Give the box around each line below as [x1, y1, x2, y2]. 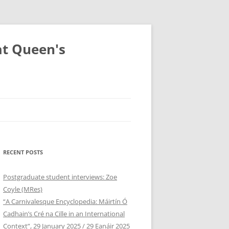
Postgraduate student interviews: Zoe [3, 172, 117, 181]
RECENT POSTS [3, 148, 43, 156]
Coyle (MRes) [3, 185, 42, 194]
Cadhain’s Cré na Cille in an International [3, 209, 125, 218]
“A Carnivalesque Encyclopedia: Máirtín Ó [3, 197, 127, 206]
